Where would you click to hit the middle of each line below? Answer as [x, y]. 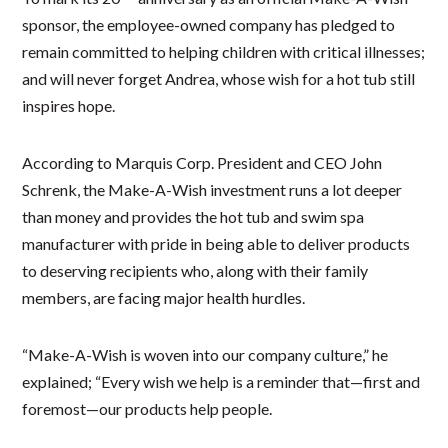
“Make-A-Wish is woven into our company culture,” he [205, 354]
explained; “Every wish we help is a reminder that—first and [221, 381]
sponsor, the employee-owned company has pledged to [209, 24]
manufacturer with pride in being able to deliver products [216, 243]
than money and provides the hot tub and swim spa [193, 216]
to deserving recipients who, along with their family [195, 270]
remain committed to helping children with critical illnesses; [224, 51]
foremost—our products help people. [147, 408]
